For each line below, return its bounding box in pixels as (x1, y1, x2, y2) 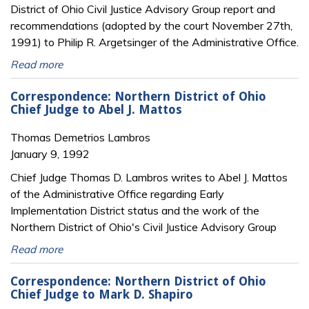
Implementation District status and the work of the (10, 203, 259, 217)
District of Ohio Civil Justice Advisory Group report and (10, 1, 275, 16)
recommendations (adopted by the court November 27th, (10, 18, 292, 32)
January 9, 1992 (10, 146, 90, 161)
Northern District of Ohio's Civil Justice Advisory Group (10, 219, 277, 234)
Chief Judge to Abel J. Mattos (10, 103, 182, 117)
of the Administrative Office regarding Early (10, 186, 224, 201)
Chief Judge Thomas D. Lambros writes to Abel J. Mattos (10, 170, 288, 184)
